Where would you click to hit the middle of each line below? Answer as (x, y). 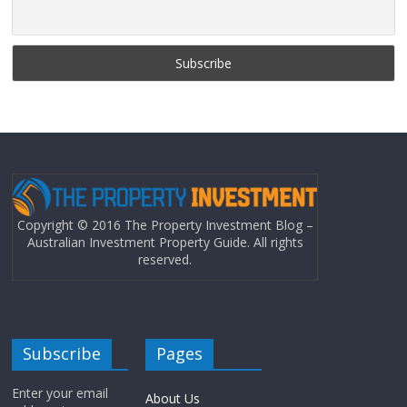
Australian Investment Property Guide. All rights (165, 243)
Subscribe (62, 353)
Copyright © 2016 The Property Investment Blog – (165, 225)
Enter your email (60, 392)
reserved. (165, 260)
